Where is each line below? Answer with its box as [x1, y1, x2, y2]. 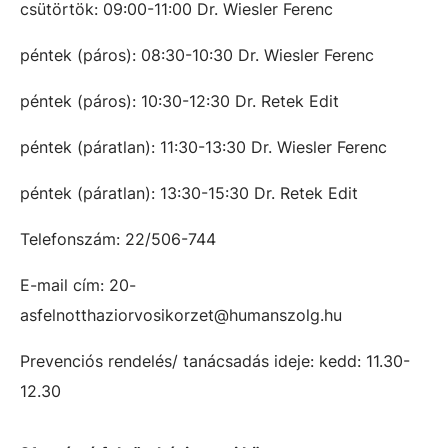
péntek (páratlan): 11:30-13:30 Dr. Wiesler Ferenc [20, 137, 387, 157]
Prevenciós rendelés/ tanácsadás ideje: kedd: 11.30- [20, 351, 410, 371]
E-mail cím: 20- [20, 275, 136, 295]
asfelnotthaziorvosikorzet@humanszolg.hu [20, 305, 342, 325]
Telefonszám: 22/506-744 [20, 229, 216, 249]
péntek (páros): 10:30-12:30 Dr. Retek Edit [20, 91, 339, 111]
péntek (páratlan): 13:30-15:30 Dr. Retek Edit [20, 183, 358, 203]
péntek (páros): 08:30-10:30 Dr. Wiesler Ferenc [20, 45, 374, 65]
